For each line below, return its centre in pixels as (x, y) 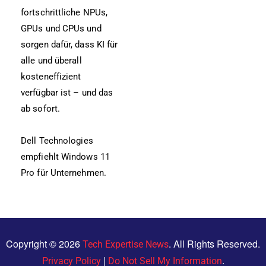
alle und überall (51, 61)
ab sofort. (40, 109)
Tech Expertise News (126, 245)
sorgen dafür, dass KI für (69, 45)
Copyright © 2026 (44, 244)
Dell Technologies (57, 141)
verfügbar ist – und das (67, 93)
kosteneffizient (51, 77)
